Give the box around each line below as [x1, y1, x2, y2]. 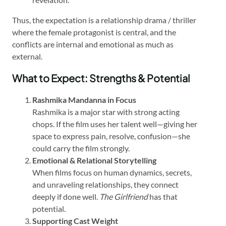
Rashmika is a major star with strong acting [32, 106, 180, 117]
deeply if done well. [32, 191, 99, 201]
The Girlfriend [99, 191, 148, 201]
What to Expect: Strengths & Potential [12, 71, 190, 84]
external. [12, 51, 42, 61]
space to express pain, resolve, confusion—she [32, 131, 190, 141]
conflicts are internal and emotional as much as [12, 39, 174, 49]
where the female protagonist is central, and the [12, 27, 176, 37]
